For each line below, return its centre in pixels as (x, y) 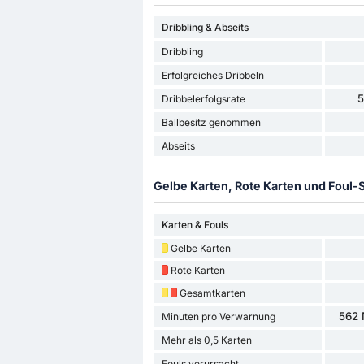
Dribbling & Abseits (205, 27)
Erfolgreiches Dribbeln (212, 75)
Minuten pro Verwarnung (218, 316)
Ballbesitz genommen (211, 122)
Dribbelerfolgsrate (203, 98)
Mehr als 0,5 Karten (206, 340)
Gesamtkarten (212, 292)
